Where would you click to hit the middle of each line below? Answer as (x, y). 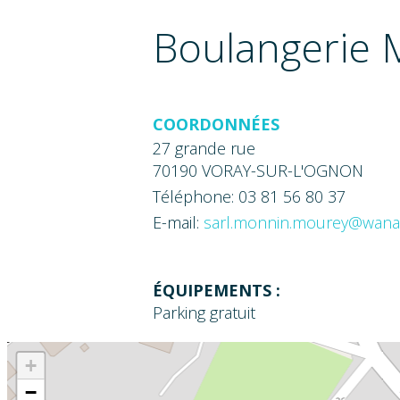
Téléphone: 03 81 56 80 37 (250, 196)
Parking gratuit (204, 313)
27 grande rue (204, 148)
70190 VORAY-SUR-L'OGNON (258, 170)
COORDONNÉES (217, 124)
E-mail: (179, 222)
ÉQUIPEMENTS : (217, 291)
